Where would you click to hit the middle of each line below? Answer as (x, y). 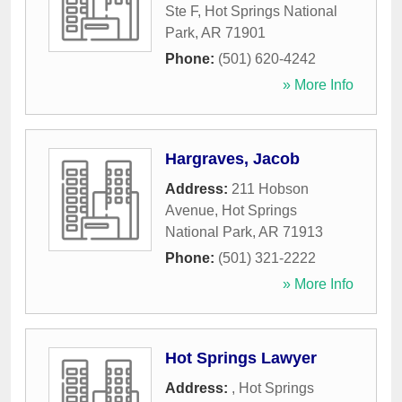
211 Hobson (270, 189)
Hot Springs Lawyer (241, 358)
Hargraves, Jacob (232, 159)
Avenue (190, 211)
